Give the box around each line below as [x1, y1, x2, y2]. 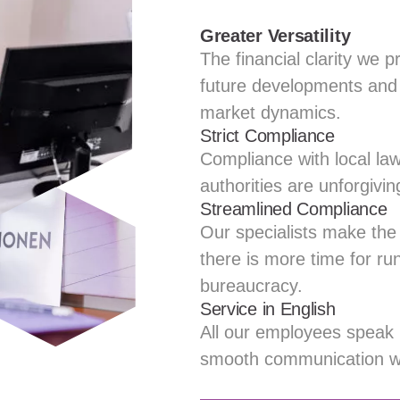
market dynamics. [199, 103, 341, 123]
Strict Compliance [199, 126, 335, 146]
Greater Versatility [199, 26, 351, 46]
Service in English [199, 299, 336, 320]
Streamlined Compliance [199, 199, 387, 220]
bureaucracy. [199, 276, 303, 296]
